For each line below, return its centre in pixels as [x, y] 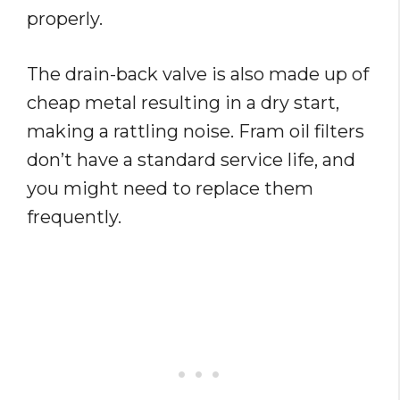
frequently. [74, 217]
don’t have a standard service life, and [191, 160]
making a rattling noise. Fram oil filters [196, 132]
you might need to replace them [170, 189]
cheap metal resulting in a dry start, [183, 103]
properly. [65, 19]
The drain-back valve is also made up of [198, 75]
